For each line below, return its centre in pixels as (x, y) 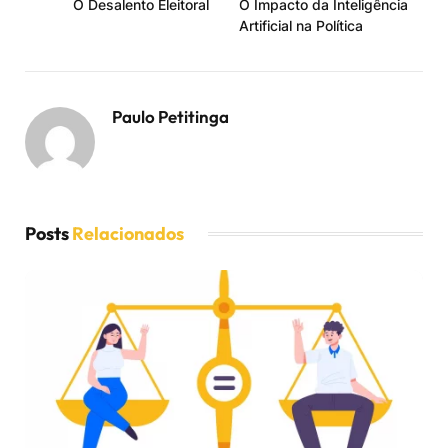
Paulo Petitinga (170, 116)
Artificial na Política (301, 25)
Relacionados (128, 233)
